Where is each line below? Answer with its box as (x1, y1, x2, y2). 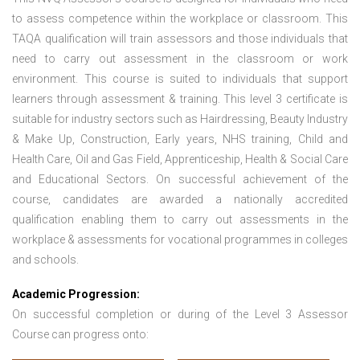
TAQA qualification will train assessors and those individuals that (12, 32, 348, 46)
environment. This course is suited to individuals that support (12, 72, 348, 86)
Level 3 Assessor (254, 308, 349, 321)
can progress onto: (49, 328, 149, 342)
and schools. (12, 253, 79, 267)
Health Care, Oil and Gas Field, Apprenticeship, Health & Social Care (12, 153, 348, 166)
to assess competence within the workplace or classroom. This (12, 12, 348, 26)
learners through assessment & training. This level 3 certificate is (12, 92, 348, 106)
